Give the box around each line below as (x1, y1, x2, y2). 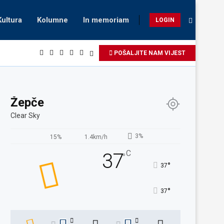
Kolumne (37, 15, 68, 24)
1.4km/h (84, 133, 107, 140)
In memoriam (83, 15, 129, 24)
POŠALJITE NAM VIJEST (112, 49, 185, 56)
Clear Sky (10, 111, 40, 119)
